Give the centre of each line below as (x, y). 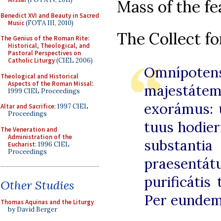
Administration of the (40, 137)
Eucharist (21, 144)
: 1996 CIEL (52, 144)
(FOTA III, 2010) (49, 23)
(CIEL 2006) (74, 60)
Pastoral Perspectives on (44, 53)
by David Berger (33, 209)
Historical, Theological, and (49, 46)
